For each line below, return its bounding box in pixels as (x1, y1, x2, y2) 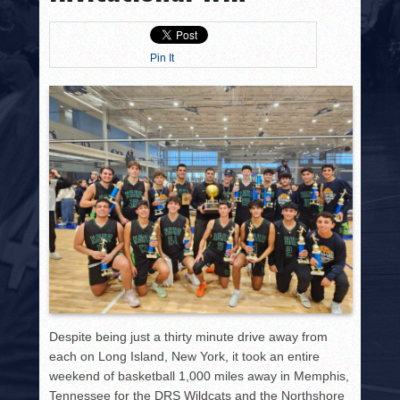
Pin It (150, 52, 175, 65)
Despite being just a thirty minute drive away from (49, 329, 329, 345)
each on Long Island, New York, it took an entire (49, 349, 321, 364)
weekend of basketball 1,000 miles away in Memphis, (49, 369, 350, 384)
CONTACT (48, 70, 104, 83)
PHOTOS (48, 32, 98, 46)
